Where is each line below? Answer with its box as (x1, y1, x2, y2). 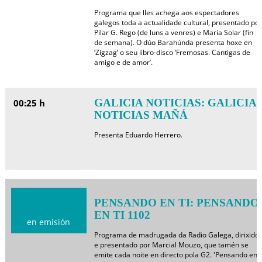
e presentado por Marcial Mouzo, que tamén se (94, 240, 249, 250)
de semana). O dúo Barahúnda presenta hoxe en (94, 37, 252, 47)
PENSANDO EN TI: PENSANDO (94, 196, 259, 209)
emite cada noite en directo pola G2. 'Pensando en (94, 250, 257, 260)
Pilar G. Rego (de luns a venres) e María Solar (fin (94, 27, 253, 37)
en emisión (27, 216, 71, 227)
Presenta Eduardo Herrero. (94, 130, 182, 140)
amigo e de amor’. (94, 57, 153, 67)
